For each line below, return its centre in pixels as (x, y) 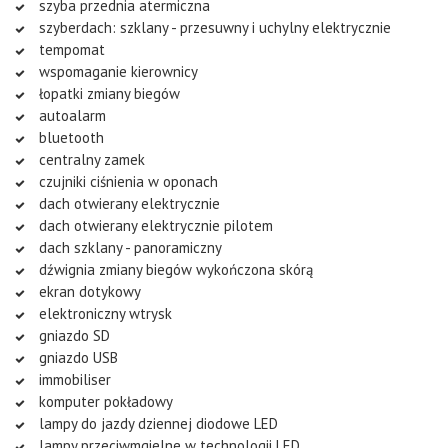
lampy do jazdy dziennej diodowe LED (156, 423)
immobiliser (73, 379)
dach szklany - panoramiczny (128, 247)
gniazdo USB (76, 357)
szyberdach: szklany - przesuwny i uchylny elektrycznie (213, 27)
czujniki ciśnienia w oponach (126, 181)
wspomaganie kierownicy (116, 71)
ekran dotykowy (88, 291)
